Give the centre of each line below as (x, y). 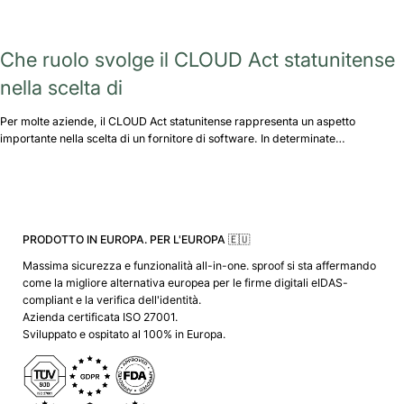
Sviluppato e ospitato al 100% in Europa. (124, 335)
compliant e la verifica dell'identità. (111, 300)
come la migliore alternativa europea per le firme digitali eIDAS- (185, 283)
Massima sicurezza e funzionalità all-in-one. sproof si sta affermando (199, 266)
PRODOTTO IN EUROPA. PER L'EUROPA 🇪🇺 (136, 239)
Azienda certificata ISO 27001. (100, 317)
